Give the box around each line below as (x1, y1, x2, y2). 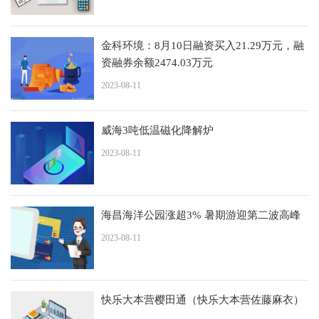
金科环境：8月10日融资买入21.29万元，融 (101, 39, 304, 51)
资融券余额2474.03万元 (101, 56, 213, 68)
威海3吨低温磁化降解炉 (101, 124, 214, 136)
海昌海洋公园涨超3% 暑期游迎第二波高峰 (101, 209, 300, 221)
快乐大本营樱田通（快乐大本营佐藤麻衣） (101, 293, 304, 305)
